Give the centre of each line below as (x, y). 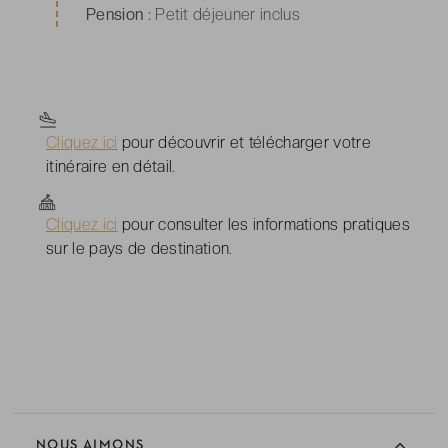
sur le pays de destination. (139, 248)
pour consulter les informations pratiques (263, 224)
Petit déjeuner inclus (225, 14)
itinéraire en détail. (111, 166)
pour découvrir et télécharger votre (244, 142)
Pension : (118, 14)
